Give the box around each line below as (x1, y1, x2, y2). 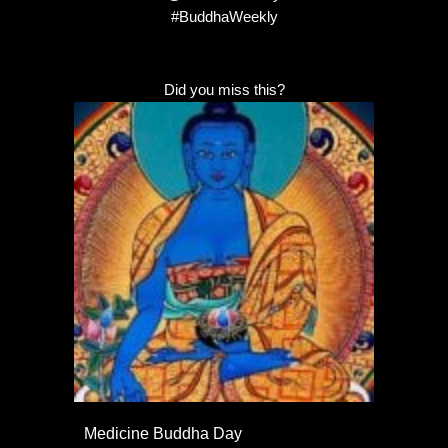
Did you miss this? (163, 82, 285, 98)
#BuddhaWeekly (170, 9, 278, 25)
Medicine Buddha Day (84, 425, 242, 442)
